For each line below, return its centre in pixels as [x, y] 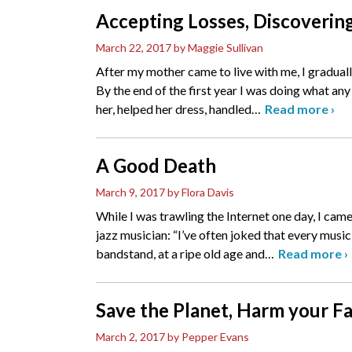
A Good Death [156, 166]
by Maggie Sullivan [218, 48]
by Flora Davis [201, 192]
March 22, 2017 [134, 48]
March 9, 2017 [130, 192]
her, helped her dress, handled [174, 109]
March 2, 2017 [130, 337]
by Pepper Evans [208, 337]
